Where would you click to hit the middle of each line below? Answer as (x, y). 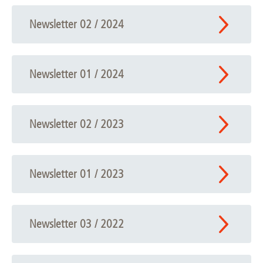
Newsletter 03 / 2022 (77, 224)
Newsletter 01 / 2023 (77, 174)
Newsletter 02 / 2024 (77, 24)
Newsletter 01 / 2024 (77, 74)
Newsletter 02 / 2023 (77, 124)
